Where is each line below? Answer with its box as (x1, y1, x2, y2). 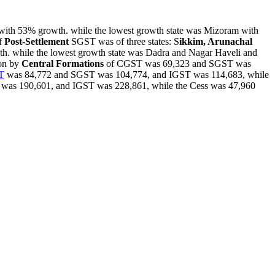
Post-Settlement (2, 36, 69, 47)
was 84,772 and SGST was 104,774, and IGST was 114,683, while (4, 69, 269, 80)
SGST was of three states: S (69, 36, 179, 47)
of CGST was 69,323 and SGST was (104, 58, 251, 69)
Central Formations (21, 58, 104, 69)
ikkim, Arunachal (179, 36, 252, 47)
